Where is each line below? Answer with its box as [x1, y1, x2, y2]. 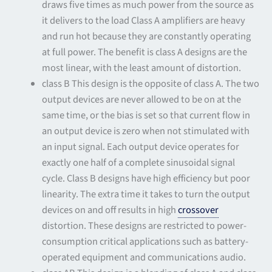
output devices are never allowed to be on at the [42, 92, 242, 107]
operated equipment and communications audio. [42, 250, 246, 265]
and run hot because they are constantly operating [42, 29, 251, 44]
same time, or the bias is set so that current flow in [42, 107, 251, 123]
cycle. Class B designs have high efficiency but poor [42, 171, 251, 186]
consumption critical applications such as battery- [42, 234, 249, 249]
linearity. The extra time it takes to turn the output [42, 186, 251, 202]
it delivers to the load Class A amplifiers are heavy [42, 13, 246, 28]
